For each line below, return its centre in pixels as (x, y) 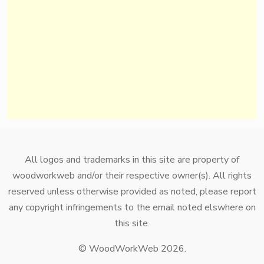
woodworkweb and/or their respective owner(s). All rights (132, 175)
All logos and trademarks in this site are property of (132, 159)
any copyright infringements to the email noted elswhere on (132, 207)
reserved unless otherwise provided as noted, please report (132, 191)
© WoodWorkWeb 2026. (132, 248)
